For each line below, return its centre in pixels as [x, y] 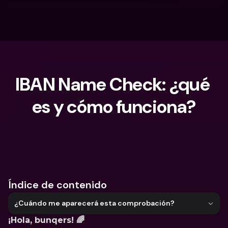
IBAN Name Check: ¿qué [112, 84]
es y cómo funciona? [114, 107]
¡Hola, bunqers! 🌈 [48, 220]
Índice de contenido [58, 185]
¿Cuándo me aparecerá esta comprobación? [94, 203]
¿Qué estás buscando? [67, 144]
